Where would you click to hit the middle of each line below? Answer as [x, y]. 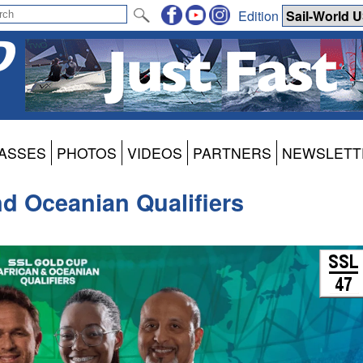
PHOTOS [87, 153]
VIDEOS [155, 153]
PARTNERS [232, 153]
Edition [260, 15]
